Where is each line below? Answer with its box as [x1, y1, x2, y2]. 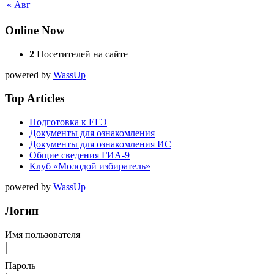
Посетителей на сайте [34, 48, 128, 59]
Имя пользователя [5, 229, 80, 240]
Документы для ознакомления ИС [29, 139, 171, 150]
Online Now [5, 23, 65, 37]
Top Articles [5, 92, 64, 105]
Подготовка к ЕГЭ [29, 117, 107, 128]
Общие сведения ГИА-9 [29, 150, 130, 161]
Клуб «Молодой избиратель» [29, 161, 150, 172]
